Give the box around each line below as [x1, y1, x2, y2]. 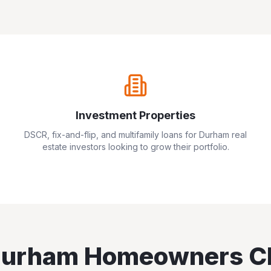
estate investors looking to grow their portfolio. [42, 142, 229, 152]
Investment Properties [76, 109, 195, 122]
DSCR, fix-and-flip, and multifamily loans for [24, 129, 199, 140]
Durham [199, 129, 229, 140]
